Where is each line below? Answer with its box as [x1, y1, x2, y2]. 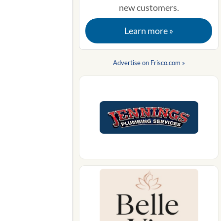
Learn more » [124, 25, 173, 36]
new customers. [118, 2, 179, 13]
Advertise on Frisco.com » [112, 59, 185, 67]
